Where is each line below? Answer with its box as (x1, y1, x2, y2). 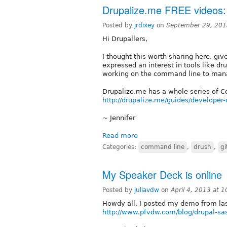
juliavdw (134, 186, 159, 194)
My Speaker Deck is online (102, 167, 222, 182)
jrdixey (134, 21, 155, 29)
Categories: (102, 143, 138, 150)
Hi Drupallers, (102, 34, 147, 43)
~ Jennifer (102, 113, 135, 122)
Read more (102, 131, 138, 139)
